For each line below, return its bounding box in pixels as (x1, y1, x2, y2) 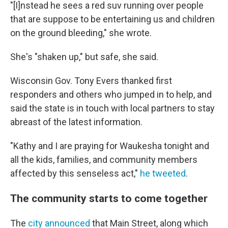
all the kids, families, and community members (10, 154, 197, 165)
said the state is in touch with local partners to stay (10, 103, 215, 114)
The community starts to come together (10, 192, 208, 205)
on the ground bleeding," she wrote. (10, 27, 152, 39)
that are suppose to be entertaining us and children (10, 14, 215, 25)
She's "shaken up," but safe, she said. (10, 51, 158, 63)
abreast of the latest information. (10, 117, 142, 128)
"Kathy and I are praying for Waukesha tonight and (10, 140, 209, 152)
